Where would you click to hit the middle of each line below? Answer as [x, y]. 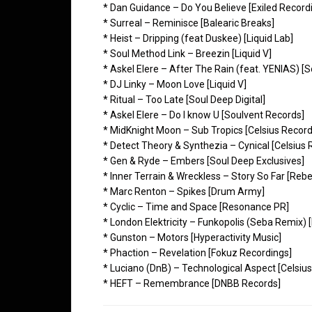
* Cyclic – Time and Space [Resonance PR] [196, 206]
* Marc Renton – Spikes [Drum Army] [184, 191]
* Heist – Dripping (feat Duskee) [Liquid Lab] [198, 38]
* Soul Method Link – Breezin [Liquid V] [187, 53]
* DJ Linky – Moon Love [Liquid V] [175, 84]
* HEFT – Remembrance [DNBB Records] [192, 283]
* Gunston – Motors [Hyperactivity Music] [192, 237]
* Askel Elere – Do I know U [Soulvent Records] [204, 115]
